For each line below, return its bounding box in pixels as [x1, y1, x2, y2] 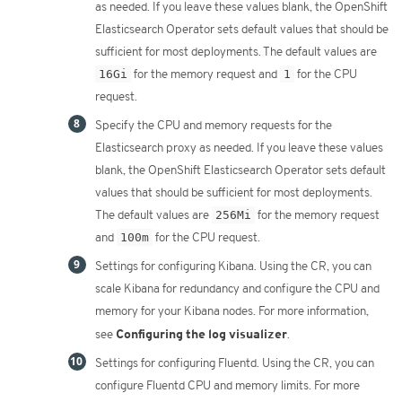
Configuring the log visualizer [116, 325, 287, 342]
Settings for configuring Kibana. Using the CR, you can [95, 258, 371, 274]
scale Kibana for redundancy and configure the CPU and [95, 281, 380, 296]
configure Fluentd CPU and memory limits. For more [95, 378, 360, 393]
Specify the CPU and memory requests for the [95, 118, 332, 133]
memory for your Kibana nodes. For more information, [95, 303, 369, 319]
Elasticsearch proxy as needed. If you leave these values [95, 140, 383, 155]
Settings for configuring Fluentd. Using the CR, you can [95, 355, 374, 371]
